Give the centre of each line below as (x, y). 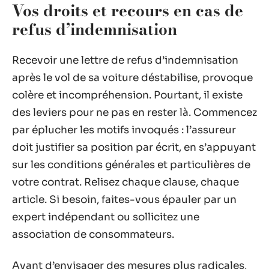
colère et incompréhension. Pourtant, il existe (127, 95)
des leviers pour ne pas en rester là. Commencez (134, 113)
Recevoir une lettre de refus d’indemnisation (125, 60)
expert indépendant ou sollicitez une (106, 217)
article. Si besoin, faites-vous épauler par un (124, 200)
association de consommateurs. (93, 234)
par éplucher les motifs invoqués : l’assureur (124, 130)
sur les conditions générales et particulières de (131, 165)
